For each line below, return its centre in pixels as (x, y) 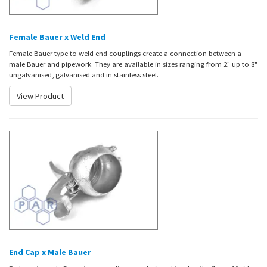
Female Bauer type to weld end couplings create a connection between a (125, 53)
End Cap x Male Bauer (50, 252)
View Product (40, 96)
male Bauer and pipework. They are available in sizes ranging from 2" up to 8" (133, 63)
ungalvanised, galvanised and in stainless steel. (84, 74)
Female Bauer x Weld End (57, 37)
